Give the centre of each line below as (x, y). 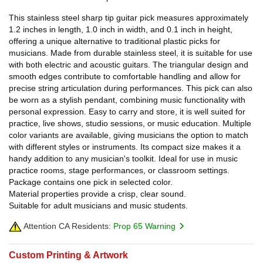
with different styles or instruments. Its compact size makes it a (125, 146)
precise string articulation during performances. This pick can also (131, 88)
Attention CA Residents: (66, 226)
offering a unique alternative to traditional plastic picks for (114, 41)
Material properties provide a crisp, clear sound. (97, 193)
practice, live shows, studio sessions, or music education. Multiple (130, 123)
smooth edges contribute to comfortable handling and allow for (125, 76)
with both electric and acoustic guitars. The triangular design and (129, 64)
